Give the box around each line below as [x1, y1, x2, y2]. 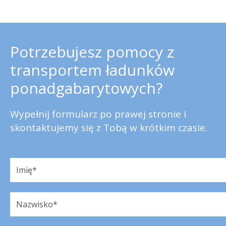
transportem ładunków [10, 60, 175, 80]
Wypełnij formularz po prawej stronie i [10, 107, 186, 121]
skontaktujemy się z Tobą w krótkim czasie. [10, 121, 207, 134]
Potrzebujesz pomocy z [10, 41, 174, 62]
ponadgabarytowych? [10, 78, 162, 98]
